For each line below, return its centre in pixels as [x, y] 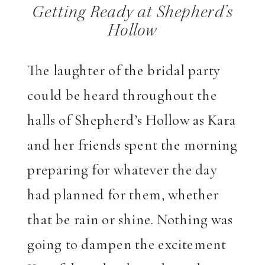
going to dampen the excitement [127, 244]
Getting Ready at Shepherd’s [132, 14]
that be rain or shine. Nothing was [130, 219]
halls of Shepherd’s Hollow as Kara [132, 120]
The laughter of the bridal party [124, 70]
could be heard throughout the [122, 95]
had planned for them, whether [123, 194]
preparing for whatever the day [122, 169]
